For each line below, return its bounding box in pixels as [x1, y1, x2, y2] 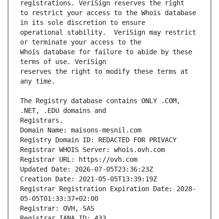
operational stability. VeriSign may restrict [20, 28, 196, 37]
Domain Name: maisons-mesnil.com [20, 126, 141, 134]
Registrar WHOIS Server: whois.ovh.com [20, 146, 165, 154]
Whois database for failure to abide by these [20, 48, 192, 56]
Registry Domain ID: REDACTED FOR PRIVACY [20, 136, 176, 144]
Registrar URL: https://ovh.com [20, 155, 137, 164]
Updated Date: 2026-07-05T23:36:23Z [20, 165, 153, 174]
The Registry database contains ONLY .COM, [20, 97, 180, 105]
